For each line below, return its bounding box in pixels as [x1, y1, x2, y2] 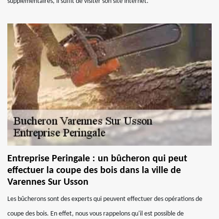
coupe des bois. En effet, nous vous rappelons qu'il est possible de [7, 210, 184, 218]
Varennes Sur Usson [7, 177, 88, 187]
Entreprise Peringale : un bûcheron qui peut [7, 154, 187, 164]
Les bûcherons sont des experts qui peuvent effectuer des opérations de [7, 196, 202, 203]
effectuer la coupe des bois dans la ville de [7, 166, 181, 175]
